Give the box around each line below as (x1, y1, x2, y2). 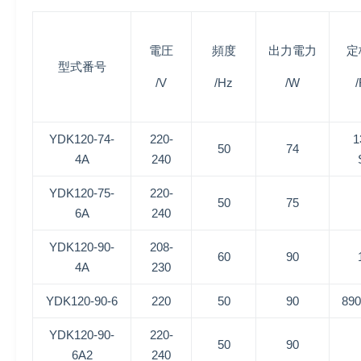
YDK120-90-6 (46, 294, 118, 308)
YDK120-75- (49, 186, 114, 200)
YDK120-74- (49, 132, 114, 146)
